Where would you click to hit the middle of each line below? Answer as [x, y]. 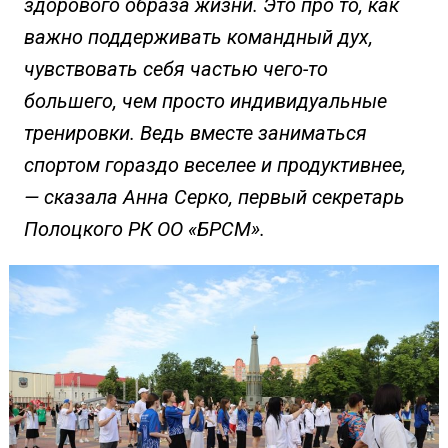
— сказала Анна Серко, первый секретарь [214, 197]
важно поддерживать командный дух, [198, 37]
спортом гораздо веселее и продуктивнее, [214, 165]
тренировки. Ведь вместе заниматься [195, 133]
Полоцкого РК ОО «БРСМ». [144, 229]
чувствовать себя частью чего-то [175, 69]
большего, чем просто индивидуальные [205, 101]
